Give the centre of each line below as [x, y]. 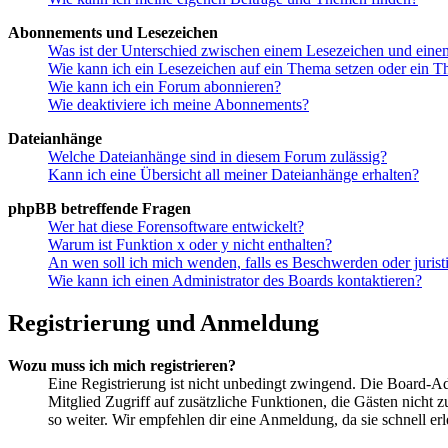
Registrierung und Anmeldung [163, 322]
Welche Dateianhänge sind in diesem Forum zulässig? [217, 156]
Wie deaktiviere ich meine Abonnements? [178, 104]
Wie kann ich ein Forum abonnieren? [164, 86]
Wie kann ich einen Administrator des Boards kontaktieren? [235, 280]
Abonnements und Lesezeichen [113, 32]
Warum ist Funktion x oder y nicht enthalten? [190, 244]
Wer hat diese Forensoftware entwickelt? [176, 226]
